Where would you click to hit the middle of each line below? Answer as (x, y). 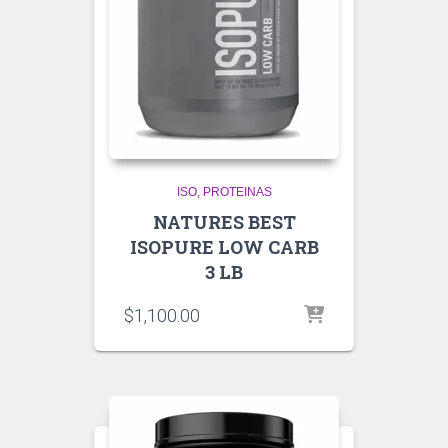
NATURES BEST (224, 222)
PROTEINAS (237, 192)
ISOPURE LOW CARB (224, 247)
